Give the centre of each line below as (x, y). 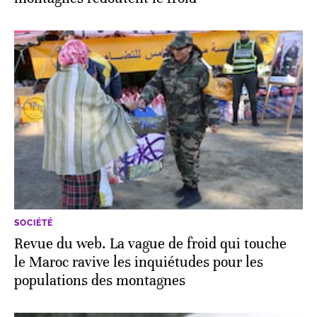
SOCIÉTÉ (34, 223)
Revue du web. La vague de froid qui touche (150, 243)
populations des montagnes (100, 280)
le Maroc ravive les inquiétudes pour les (139, 262)
